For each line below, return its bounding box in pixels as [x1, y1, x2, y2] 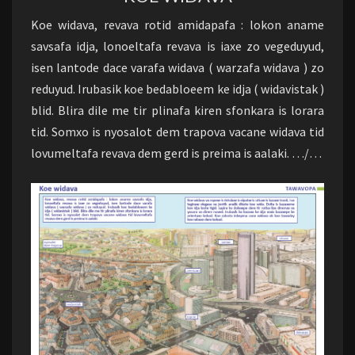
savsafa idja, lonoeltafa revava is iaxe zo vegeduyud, [31, 38, 324, 54]
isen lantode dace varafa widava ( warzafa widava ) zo [31, 59, 324, 75]
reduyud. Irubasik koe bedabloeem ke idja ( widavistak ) [31, 81, 324, 97]
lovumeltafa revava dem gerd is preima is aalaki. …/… [31, 145, 322, 161]
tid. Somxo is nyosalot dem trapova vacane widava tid [31, 124, 324, 139]
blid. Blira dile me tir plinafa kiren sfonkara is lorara [31, 102, 324, 118]
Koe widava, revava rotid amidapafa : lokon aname [31, 17, 324, 32]
